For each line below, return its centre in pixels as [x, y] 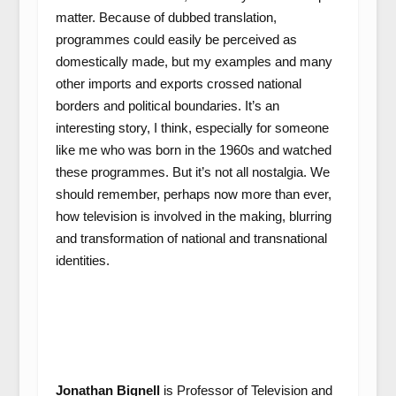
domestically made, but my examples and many [194, 61]
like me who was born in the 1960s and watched [193, 150]
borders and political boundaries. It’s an [167, 106]
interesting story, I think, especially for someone [192, 128]
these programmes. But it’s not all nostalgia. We [192, 172]
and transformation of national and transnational [191, 238]
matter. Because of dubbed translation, [166, 17]
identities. [82, 260]
